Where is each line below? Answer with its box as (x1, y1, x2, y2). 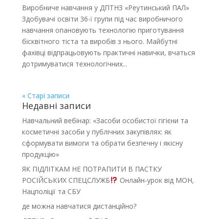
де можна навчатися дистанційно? (22, 201, 136, 211)
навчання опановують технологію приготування (22, 25, 184, 35)
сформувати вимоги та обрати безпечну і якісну (22, 138, 183, 148)
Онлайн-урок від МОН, (117, 175, 194, 185)
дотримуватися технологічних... (22, 59, 127, 68)
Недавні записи (22, 100, 91, 111)
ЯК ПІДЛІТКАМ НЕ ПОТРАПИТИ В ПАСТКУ (22, 164, 162, 174)
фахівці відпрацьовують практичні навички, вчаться (22, 48, 195, 57)
